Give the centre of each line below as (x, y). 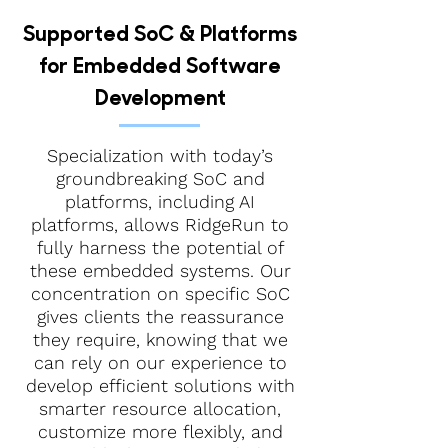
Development (160, 96)
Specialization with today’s (160, 155)
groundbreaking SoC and (160, 178)
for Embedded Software (160, 64)
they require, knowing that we (160, 339)
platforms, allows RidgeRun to (160, 224)
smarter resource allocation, (160, 408)
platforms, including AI (160, 201)
